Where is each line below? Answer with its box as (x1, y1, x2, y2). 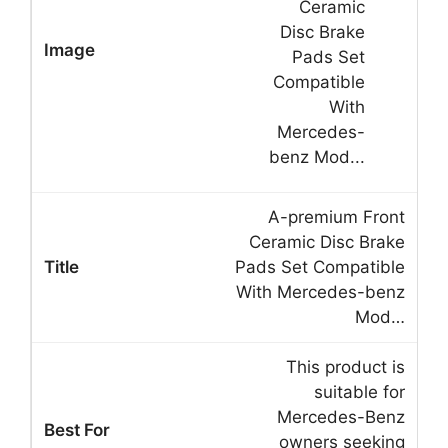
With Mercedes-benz (236, 281, 405, 302)
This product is (286, 356, 405, 377)
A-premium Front (268, 206, 405, 227)
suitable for (314, 381, 405, 402)
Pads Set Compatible (235, 256, 405, 277)
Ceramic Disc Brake (249, 231, 405, 252)
